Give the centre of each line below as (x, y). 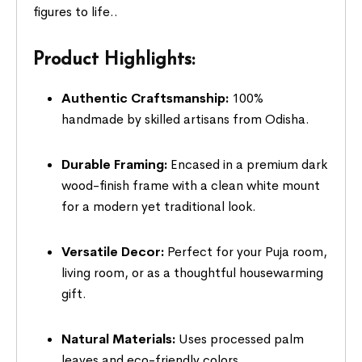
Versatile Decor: (113, 251)
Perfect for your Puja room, (246, 251)
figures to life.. (76, 11)
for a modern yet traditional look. (159, 206)
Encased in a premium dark (248, 164)
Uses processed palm (240, 339)
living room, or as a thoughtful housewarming (193, 272)
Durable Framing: (115, 164)
